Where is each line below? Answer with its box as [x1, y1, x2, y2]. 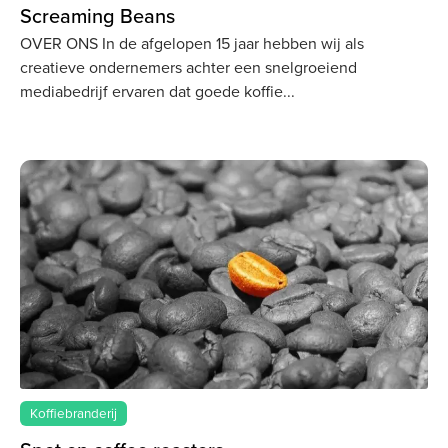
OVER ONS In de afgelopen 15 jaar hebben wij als [20, 32, 364, 56]
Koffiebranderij [30, 403, 118, 424]
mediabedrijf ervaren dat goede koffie [20, 80, 283, 104]
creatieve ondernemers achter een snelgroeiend [20, 56, 357, 80]
